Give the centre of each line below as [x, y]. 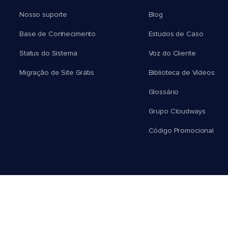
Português [158, 197]
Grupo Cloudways [177, 112]
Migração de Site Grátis [57, 73]
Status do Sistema [48, 54]
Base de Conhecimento [58, 34]
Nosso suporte [44, 15]
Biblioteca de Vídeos [181, 73]
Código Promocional [181, 131]
